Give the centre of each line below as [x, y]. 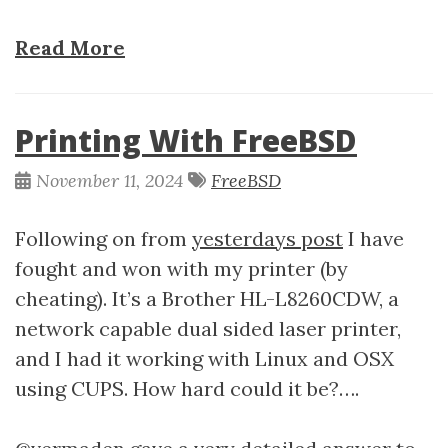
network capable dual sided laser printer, [208, 328]
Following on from [103, 238]
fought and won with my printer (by [181, 268]
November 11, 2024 [112, 180]
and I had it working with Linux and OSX [204, 358]
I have [373, 238]
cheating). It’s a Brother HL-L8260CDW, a [207, 298]
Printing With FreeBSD [186, 140]
